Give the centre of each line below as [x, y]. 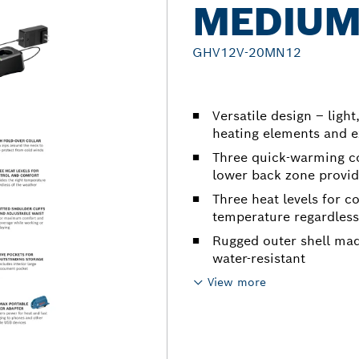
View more [237, 282]
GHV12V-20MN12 [247, 52]
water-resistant [259, 258]
